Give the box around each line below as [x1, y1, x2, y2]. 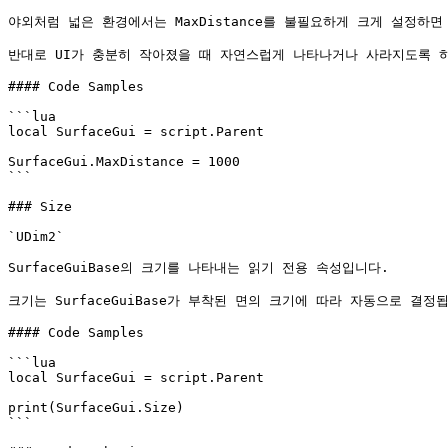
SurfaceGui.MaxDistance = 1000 [8, 154, 240, 169]
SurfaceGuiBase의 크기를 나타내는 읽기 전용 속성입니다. [8, 260, 389, 275]
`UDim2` [8, 229, 64, 244]
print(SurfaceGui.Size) [8, 400, 184, 415]
